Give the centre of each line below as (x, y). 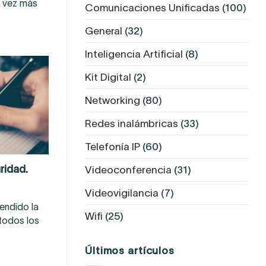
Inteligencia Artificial (134, 54)
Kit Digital (108, 77)
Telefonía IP (113, 146)
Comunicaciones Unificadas (152, 7)
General (104, 31)
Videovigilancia (122, 193)
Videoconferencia (128, 170)
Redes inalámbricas (132, 123)
